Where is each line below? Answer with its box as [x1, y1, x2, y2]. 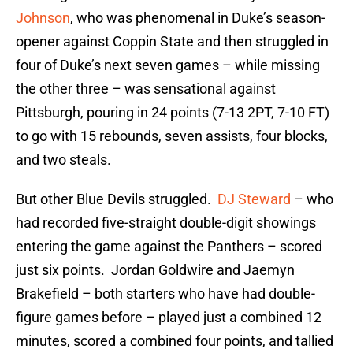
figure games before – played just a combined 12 [16, 309, 321, 326]
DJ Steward [217, 191, 291, 208]
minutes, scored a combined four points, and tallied [16, 333, 333, 350]
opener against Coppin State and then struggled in [16, 33, 329, 50]
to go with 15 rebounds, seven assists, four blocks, [16, 128, 328, 145]
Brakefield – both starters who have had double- [16, 285, 315, 303]
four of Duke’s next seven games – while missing [16, 57, 320, 74]
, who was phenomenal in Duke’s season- [70, 9, 325, 27]
